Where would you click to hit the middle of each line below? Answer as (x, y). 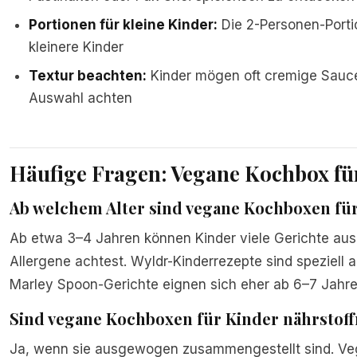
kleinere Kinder (76, 47)
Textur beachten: (88, 76)
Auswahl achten (80, 98)
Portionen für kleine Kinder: (123, 25)
